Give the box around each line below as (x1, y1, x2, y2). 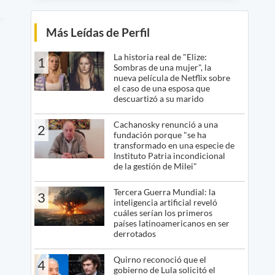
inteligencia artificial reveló (113, 196, 217, 207)
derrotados (113, 228, 156, 239)
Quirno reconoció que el (113, 254, 206, 265)
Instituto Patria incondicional (113, 150, 225, 161)
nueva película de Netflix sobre (113, 72, 230, 83)
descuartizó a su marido (113, 93, 204, 104)
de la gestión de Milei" (113, 160, 197, 171)
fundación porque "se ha (113, 129, 206, 140)
